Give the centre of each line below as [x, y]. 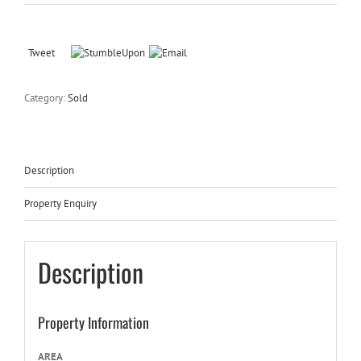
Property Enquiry [60, 203]
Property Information [93, 322]
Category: [46, 98]
